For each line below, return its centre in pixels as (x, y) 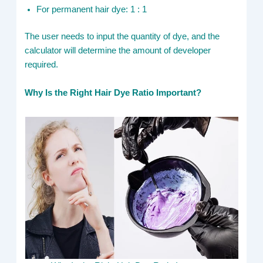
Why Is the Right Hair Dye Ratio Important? (113, 92)
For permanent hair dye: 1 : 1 (92, 10)
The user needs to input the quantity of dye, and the (122, 37)
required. (42, 65)
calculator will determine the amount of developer (118, 51)
